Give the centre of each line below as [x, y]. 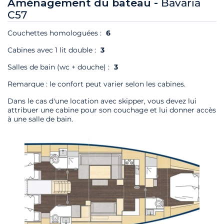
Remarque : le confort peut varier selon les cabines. [96, 84]
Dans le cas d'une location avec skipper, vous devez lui [102, 101]
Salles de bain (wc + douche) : [59, 67]
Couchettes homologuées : [55, 33]
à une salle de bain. [40, 119]
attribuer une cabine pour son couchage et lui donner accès [112, 110]
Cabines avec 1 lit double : [53, 50]
